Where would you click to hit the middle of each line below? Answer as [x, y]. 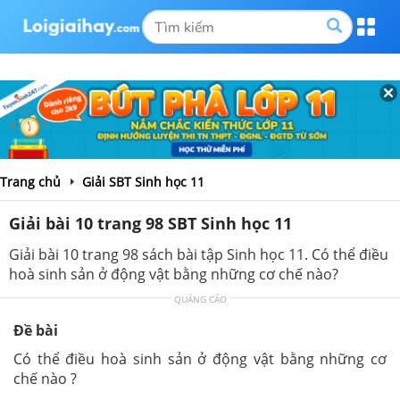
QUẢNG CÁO [200, 299]
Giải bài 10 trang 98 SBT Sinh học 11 [150, 223]
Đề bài [36, 330]
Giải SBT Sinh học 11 [143, 181]
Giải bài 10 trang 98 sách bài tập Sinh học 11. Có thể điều [199, 254]
